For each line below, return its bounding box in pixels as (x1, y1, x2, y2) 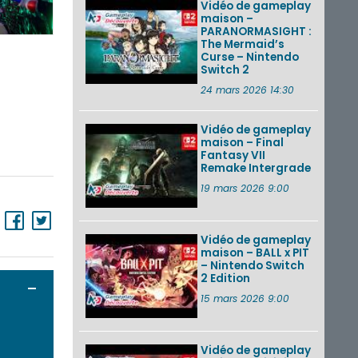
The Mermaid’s (201, 36, 284, 52)
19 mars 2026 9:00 (201, 181, 289, 195)
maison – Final (201, 134, 284, 150)
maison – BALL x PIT (201, 245, 309, 261)
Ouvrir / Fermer (38, 280, 119, 296)
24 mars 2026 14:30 (201, 82, 294, 97)
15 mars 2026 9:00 (201, 291, 289, 305)
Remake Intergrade (201, 160, 311, 176)
